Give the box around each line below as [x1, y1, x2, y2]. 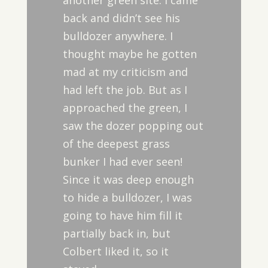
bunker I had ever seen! [62, 154, 182, 169]
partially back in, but [62, 226, 170, 240]
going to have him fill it [62, 208, 182, 223]
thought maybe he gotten [62, 47, 197, 61]
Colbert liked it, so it [62, 244, 169, 258]
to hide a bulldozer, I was [62, 190, 192, 205]
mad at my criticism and [62, 65, 188, 79]
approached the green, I [62, 100, 187, 115]
